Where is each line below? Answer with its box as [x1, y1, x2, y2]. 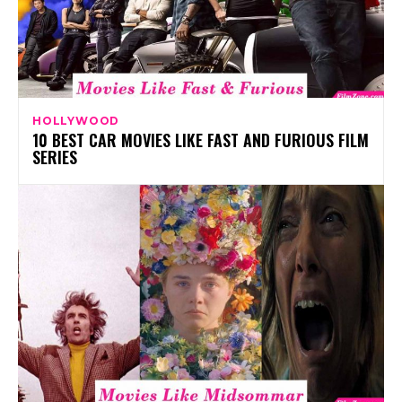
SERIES [32, 145, 77, 170]
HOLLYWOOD [32, 114, 120, 128]
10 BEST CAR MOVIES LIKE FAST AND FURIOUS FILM [32, 128, 369, 153]
